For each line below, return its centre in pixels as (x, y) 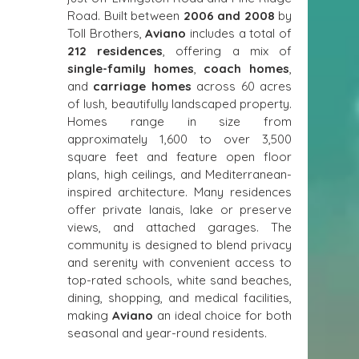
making (90, 315)
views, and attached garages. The (179, 227)
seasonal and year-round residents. (167, 333)
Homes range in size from (179, 121)
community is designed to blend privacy (179, 245)
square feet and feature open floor (179, 157)
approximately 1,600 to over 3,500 (179, 139)
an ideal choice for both (222, 315)
